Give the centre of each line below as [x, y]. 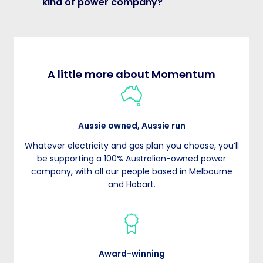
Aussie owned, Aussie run [131, 126]
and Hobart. [131, 185]
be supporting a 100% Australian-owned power [131, 159]
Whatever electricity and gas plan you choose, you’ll [131, 146]
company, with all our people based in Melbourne [131, 172]
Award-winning [131, 254]
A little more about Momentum [131, 75]
